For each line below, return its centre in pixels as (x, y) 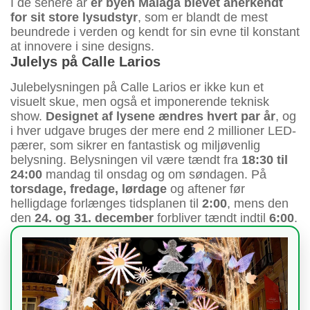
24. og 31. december (94, 218)
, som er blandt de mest (203, 17)
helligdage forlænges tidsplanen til (106, 203)
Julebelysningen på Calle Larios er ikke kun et (137, 87)
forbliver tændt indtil (211, 218)
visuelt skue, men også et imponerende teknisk (140, 101)
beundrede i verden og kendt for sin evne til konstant (155, 31)
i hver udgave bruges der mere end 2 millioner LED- (153, 130)
